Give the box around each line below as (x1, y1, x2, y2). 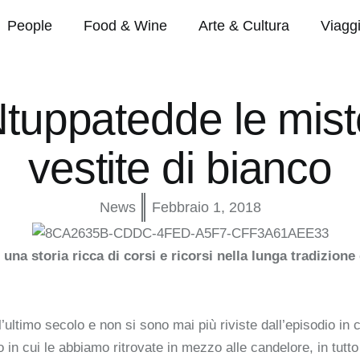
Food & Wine (84, 18, 168, 35)
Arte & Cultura (198, 18, 290, 35)
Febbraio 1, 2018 (151, 199, 261, 216)
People (7, 18, 53, 35)
